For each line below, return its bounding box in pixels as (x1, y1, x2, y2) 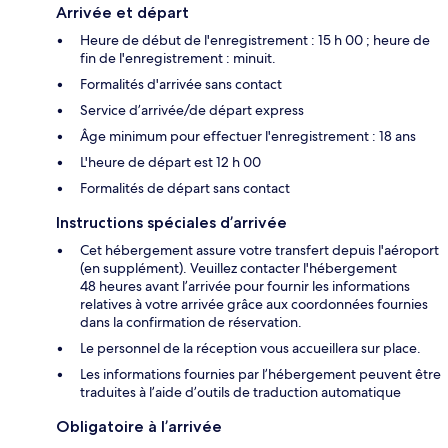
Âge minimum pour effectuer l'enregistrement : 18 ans (80, 126, 416, 145)
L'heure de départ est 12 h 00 (80, 152, 261, 171)
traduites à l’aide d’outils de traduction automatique (80, 382, 401, 401)
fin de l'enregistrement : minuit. (80, 48, 276, 67)
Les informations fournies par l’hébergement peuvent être (80, 364, 441, 383)
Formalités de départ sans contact (80, 178, 290, 197)
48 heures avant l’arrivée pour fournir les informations (80, 276, 410, 295)
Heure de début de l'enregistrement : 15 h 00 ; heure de (80, 30, 430, 49)
